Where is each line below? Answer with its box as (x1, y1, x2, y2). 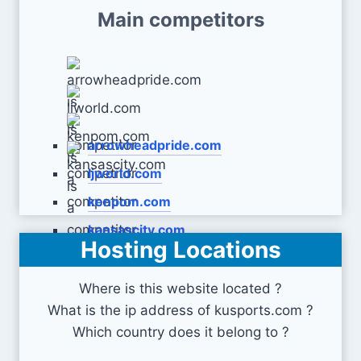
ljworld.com (88, 165, 162, 181)
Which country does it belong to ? (72, 324, 289, 340)
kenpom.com (88, 193, 171, 210)
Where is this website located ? (79, 280, 282, 297)
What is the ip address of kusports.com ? (48, 302, 313, 318)
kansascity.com (88, 222, 185, 238)
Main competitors (97, 8, 264, 31)
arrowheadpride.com (88, 137, 222, 153)
